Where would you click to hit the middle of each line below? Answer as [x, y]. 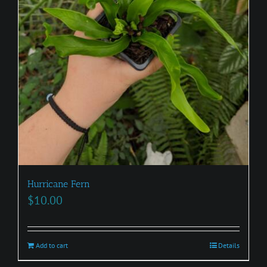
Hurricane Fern [59, 184]
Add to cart [52, 246]
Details [229, 246]
